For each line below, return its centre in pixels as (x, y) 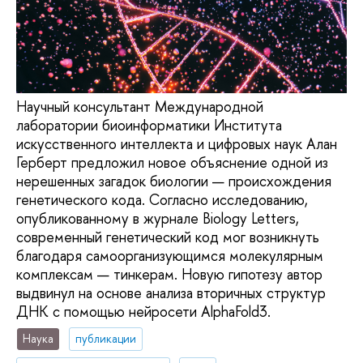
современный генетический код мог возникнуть (168, 237)
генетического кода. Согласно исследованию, (162, 199)
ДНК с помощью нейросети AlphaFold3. (143, 311)
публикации (106, 339)
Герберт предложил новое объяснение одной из (172, 162)
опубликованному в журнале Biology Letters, (158, 218)
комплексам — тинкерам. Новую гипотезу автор (169, 274)
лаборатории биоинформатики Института (149, 125)
